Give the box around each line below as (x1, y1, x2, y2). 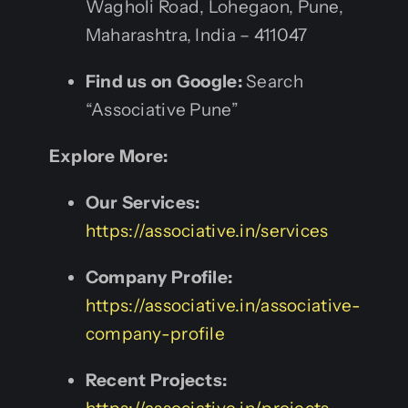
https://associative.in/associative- (85, 294, 362, 316)
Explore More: (48, 145, 168, 167)
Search (241, 70, 303, 92)
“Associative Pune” (85, 98, 239, 120)
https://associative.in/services (85, 219, 329, 241)
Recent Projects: (85, 369, 228, 391)
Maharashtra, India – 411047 (85, 24, 308, 46)
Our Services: (85, 191, 200, 213)
